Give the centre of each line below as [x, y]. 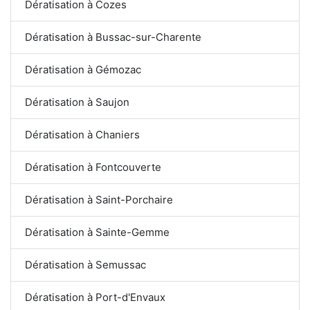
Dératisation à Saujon [77, 102]
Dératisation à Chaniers [82, 134]
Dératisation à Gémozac [83, 69]
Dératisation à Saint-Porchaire [99, 199]
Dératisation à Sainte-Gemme [97, 232]
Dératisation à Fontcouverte [93, 167]
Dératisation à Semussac [85, 264]
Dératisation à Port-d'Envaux [95, 297]
